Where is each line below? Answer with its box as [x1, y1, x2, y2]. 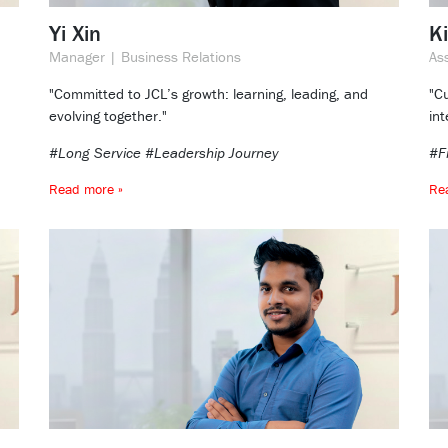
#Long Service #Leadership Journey [49, 143, 278, 163]
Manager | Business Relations [49, 47, 241, 67]
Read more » [49, 180, 123, 199]
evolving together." [49, 106, 167, 126]
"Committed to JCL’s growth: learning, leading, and [49, 84, 368, 104]
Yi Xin [49, 20, 101, 48]
